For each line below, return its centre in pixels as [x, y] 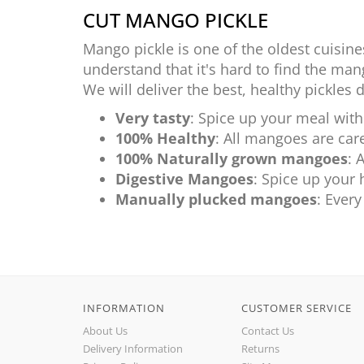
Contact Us [268, 331]
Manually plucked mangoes [216, 199]
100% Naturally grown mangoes [232, 158]
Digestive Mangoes [184, 179]
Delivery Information [133, 349]
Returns [260, 349]
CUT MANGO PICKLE [175, 20]
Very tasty [153, 118]
